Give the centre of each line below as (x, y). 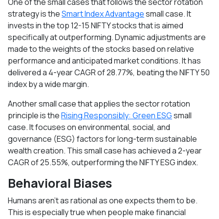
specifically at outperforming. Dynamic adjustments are (107, 37)
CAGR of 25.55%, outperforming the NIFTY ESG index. (103, 162)
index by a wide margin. (48, 84)
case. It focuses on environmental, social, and (89, 127)
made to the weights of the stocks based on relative (101, 49)
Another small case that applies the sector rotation (99, 103)
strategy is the (35, 13)
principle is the (34, 115)
